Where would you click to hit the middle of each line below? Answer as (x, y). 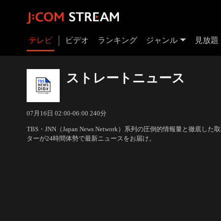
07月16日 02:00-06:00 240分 (66, 113)
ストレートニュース (125, 78)
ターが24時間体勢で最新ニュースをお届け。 (91, 138)
